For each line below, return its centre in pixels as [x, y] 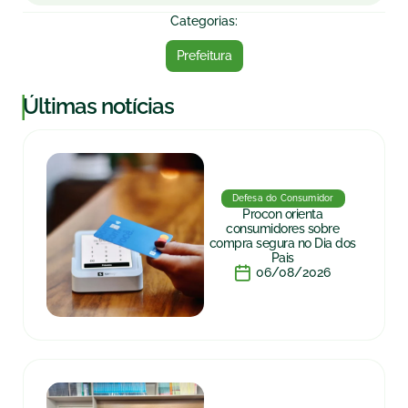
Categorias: [204, 21]
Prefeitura [204, 56]
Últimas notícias [98, 106]
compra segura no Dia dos [282, 243]
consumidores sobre [282, 229]
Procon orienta [282, 214]
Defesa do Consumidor [283, 198]
